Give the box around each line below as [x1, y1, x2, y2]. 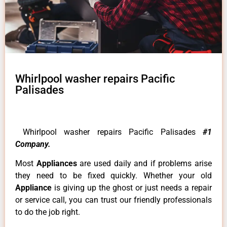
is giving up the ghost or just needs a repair [54, 183, 212, 193]
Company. [15, 139, 51, 149]
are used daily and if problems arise [80, 159, 212, 169]
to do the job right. [15, 207, 80, 217]
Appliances [36, 159, 80, 169]
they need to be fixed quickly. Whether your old [15, 171, 212, 181]
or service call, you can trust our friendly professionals [15, 195, 212, 205]
